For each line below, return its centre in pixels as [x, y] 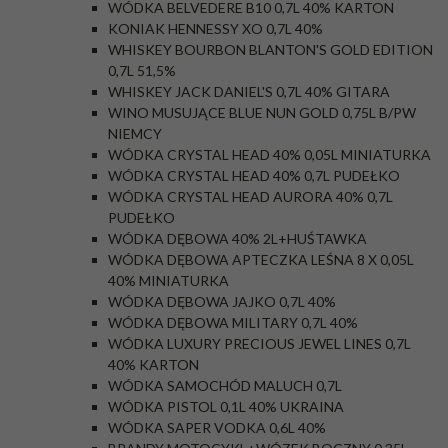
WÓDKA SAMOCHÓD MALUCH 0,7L [225, 385]
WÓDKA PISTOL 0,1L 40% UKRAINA [226, 406]
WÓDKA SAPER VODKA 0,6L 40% [217, 427]
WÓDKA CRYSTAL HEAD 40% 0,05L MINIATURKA [269, 154]
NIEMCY [135, 133]
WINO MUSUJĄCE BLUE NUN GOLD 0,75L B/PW [262, 112]
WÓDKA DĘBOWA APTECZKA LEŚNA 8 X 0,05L [261, 259]
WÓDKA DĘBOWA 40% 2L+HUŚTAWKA [237, 238]
